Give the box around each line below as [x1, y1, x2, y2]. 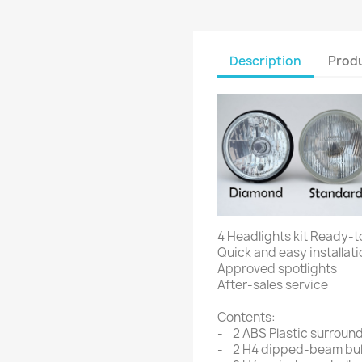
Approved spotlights [217, 259, 337, 277]
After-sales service [217, 276, 328, 293]
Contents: [217, 308, 276, 326]
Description [229, 52, 301, 69]
